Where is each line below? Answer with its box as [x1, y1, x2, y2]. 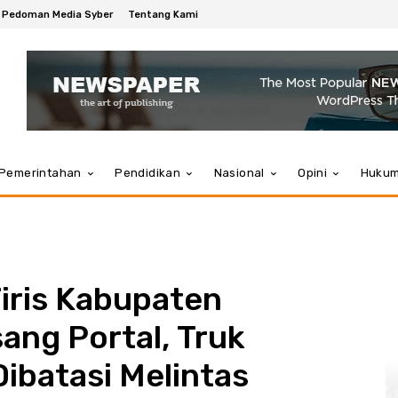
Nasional [213, 166, 265, 179]
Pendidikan [115, 166, 181, 179]
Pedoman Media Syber [2, 8, 114, 20]
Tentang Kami [128, 8, 198, 20]
